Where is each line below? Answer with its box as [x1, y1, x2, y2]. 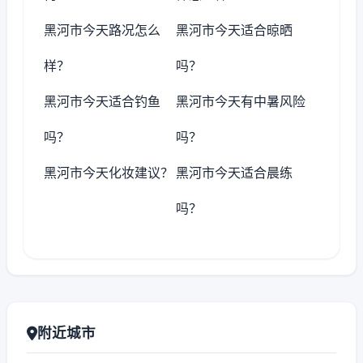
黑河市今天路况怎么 [44, 22, 160, 38]
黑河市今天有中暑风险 [176, 93, 306, 109]
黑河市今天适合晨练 [176, 164, 293, 181]
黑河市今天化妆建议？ [44, 164, 173, 181]
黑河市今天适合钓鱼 [44, 93, 160, 109]
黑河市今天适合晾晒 [176, 22, 293, 38]
